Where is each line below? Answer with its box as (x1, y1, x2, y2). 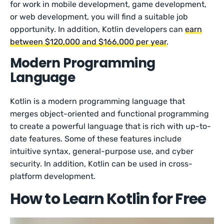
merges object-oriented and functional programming (10, 109, 209, 118)
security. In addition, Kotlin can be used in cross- (10, 159, 193, 168)
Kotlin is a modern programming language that (10, 96, 185, 106)
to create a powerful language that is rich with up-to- (10, 121, 211, 131)
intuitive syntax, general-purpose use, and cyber (10, 146, 194, 156)
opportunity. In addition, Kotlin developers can (10, 24, 185, 34)
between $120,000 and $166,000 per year (10, 37, 167, 46)
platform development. (10, 171, 98, 181)
